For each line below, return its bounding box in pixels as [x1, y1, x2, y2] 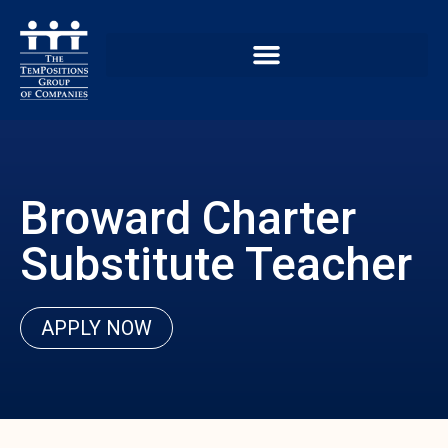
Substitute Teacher [20, 237, 412, 292]
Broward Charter [20, 191, 356, 246]
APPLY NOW [41, 316, 152, 341]
